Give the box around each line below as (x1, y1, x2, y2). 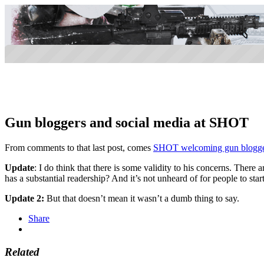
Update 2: (5, 193, 44, 203)
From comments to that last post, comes (5, 142, 153, 153)
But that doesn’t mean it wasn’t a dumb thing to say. (44, 193, 239, 203)
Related (5, 245, 39, 258)
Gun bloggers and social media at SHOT (5, 114, 249, 130)
